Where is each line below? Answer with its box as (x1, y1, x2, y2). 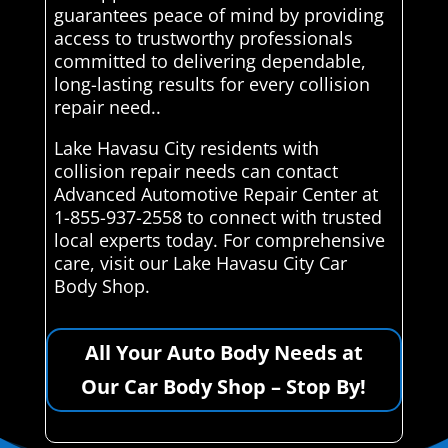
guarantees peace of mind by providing (53, 2, 384, 27)
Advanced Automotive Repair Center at (53, 181, 378, 206)
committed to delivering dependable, (53, 48, 366, 73)
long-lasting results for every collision (53, 71, 370, 96)
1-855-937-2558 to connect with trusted (53, 204, 382, 229)
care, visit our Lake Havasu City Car (53, 250, 347, 275)
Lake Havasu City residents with (53, 135, 319, 160)
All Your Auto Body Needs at (84, 338, 363, 366)
